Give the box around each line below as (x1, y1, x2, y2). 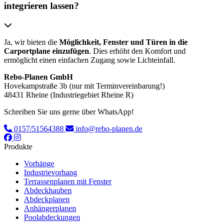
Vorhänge (24, 159, 54, 168)
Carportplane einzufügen (4, 46, 89, 55)
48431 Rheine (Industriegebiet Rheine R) (4, 90, 133, 99)
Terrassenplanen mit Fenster (24, 177, 111, 186)
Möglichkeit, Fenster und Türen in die (59, 37, 188, 46)
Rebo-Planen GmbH (4, 72, 73, 81)
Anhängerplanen (24, 204, 76, 213)
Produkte (4, 142, 32, 151)
